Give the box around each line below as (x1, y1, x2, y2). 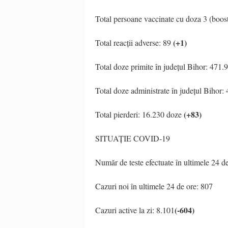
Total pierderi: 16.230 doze (95, 108, 182, 120)
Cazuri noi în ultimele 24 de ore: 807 (95, 180, 213, 191)
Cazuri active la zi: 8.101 (95, 204, 175, 215)
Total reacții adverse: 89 (95, 37, 173, 48)
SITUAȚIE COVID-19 (95, 132, 170, 144)
